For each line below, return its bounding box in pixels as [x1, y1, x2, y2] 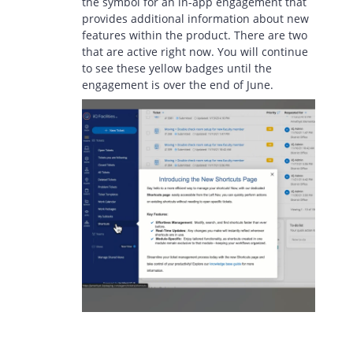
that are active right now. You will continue [82, 44, 308, 60]
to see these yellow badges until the [82, 61, 272, 76]
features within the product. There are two [82, 28, 307, 43]
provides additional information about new [82, 11, 309, 27]
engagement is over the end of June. [82, 77, 277, 93]
